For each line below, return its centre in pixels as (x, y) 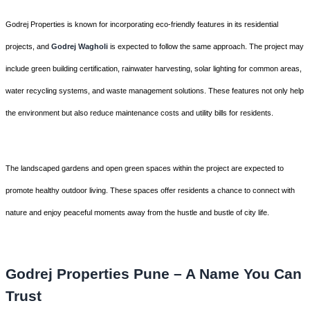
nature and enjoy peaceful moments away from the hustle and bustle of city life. (137, 212)
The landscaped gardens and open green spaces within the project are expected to (145, 168)
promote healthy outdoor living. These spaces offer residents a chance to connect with (150, 190)
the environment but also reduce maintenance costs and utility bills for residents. (139, 112)
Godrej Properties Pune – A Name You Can (154, 274)
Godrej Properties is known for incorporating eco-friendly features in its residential (142, 24)
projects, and (28, 46)
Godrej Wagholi (80, 46)
